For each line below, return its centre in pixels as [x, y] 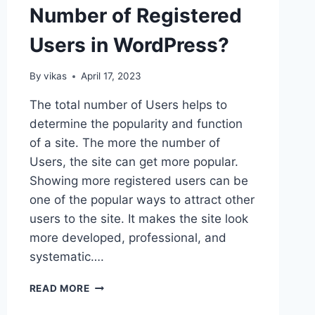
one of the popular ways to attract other [142, 200]
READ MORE [59, 289]
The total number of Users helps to [128, 105]
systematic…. [66, 257]
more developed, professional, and [128, 238]
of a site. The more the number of [124, 143]
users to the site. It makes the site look [139, 219]
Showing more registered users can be [139, 181]
